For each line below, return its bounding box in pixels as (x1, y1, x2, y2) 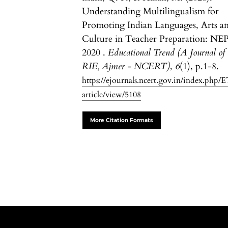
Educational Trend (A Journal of (108, 46, 225, 60)
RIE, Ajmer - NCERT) (82, 60, 170, 73)
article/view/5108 (82, 89, 141, 101)
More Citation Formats (90, 117, 154, 124)
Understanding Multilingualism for (82, 5, 219, 18)
